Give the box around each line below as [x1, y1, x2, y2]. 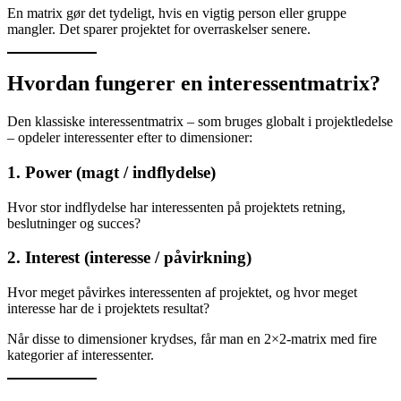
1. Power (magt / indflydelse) [7, 162, 216, 182]
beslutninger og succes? [7, 215, 141, 231]
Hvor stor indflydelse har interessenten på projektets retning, [7, 199, 346, 215]
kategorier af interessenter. [7, 347, 154, 363]
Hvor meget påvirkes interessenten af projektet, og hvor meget [7, 285, 357, 301]
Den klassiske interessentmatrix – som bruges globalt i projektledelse [7, 114, 393, 130]
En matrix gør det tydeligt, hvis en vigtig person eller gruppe [7, 5, 346, 21]
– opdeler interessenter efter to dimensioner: [7, 130, 252, 146]
